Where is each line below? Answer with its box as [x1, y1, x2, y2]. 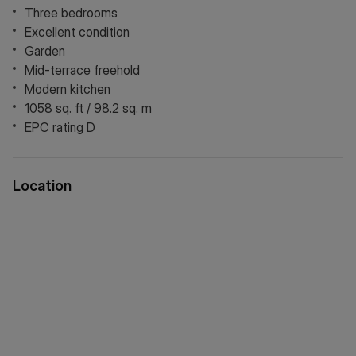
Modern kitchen [25, 81, 110, 97]
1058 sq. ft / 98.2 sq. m [25, 100, 152, 116]
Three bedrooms [25, 5, 118, 21]
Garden [25, 43, 65, 59]
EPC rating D [25, 119, 95, 135]
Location [13, 177, 72, 194]
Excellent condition [25, 24, 130, 40]
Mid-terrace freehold [25, 62, 140, 78]
